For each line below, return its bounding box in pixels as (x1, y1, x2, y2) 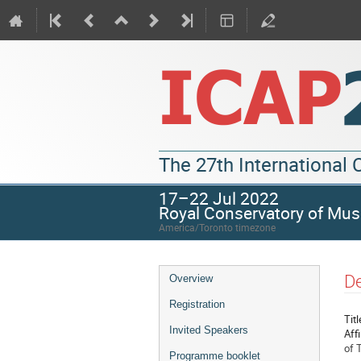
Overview (169, 272, 213, 284)
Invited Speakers (169, 324, 248, 336)
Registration (169, 298, 225, 310)
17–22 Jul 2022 (159, 186, 279, 210)
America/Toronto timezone (159, 221, 276, 234)
